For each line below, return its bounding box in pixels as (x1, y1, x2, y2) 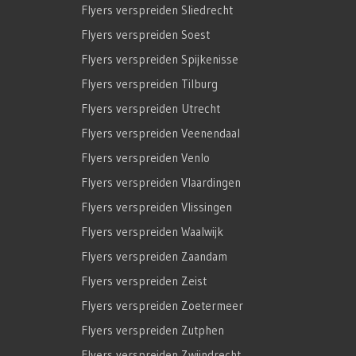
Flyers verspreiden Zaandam (81, 249, 227, 265)
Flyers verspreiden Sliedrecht (81, 2, 233, 18)
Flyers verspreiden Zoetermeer (81, 298, 243, 314)
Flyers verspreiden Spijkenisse (81, 52, 238, 68)
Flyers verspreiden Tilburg (81, 76, 218, 92)
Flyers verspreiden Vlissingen (81, 199, 232, 215)
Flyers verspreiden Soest (81, 27, 210, 43)
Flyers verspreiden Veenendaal (81, 126, 240, 141)
